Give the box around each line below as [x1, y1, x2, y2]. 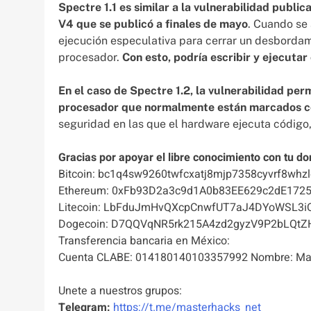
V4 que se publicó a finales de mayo [58, 17, 248, 31]
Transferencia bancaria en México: [58, 233, 230, 250]
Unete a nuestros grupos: [58, 283, 182, 300]
